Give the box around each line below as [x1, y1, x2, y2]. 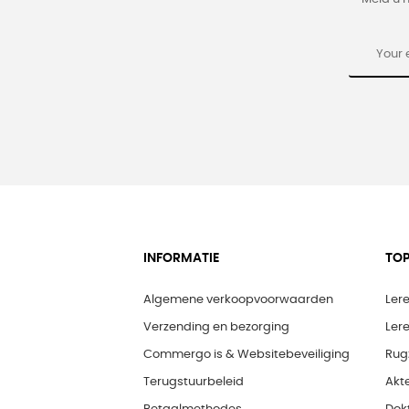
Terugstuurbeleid [143, 376, 244, 389]
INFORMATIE [143, 252, 219, 266]
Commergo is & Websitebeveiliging [143, 349, 350, 362]
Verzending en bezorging [143, 321, 289, 334]
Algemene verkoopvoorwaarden [143, 294, 333, 307]
